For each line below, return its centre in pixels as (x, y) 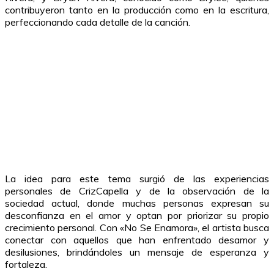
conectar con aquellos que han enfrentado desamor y (137, 239)
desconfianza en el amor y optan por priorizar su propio (137, 215)
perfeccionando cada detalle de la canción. (98, 22)
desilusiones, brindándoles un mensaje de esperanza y (137, 252)
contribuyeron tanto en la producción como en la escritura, (137, 9)
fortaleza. (26, 264)
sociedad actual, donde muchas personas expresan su (137, 203)
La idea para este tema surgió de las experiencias (137, 178)
